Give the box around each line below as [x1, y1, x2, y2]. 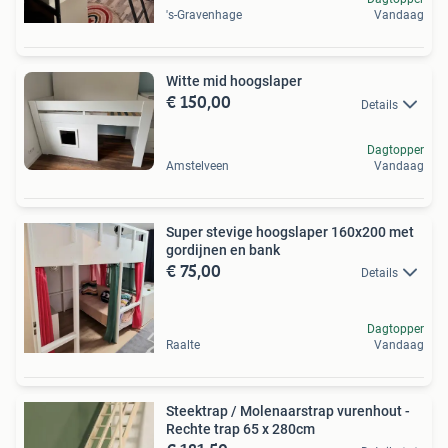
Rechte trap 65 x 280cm [166, 420, 315, 437]
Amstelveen [166, 158, 229, 173]
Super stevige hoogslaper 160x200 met [166, 223, 414, 240]
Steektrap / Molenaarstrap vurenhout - [166, 402, 410, 419]
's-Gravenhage [166, 8, 242, 23]
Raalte [166, 337, 200, 352]
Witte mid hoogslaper [166, 73, 302, 90]
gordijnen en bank [166, 241, 280, 258]
